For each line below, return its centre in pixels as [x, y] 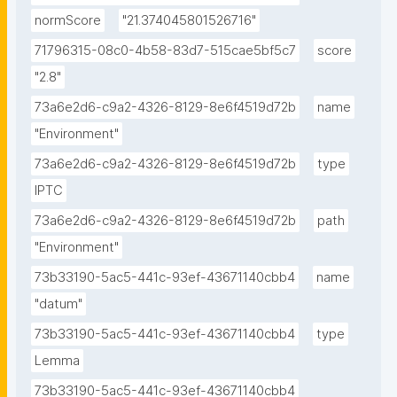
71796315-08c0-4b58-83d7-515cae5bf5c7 [165, 51]
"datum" [58, 304]
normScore [68, 21]
